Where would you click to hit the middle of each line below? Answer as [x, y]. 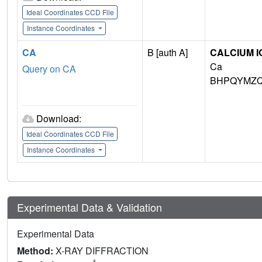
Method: [36, 251]
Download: [59, 119]
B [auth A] [168, 53]
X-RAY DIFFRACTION [102, 251]
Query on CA [49, 69]
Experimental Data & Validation [89, 207]
